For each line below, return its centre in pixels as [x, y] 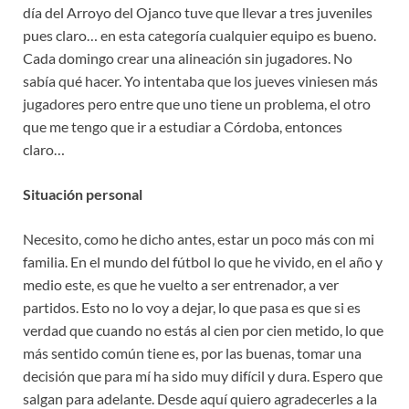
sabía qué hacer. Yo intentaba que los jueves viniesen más [200, 81]
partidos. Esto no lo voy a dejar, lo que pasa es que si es [192, 308]
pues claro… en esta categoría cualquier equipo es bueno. [199, 36]
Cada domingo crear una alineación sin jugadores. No [188, 58]
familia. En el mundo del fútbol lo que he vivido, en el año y [203, 262]
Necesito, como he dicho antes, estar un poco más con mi [199, 239]
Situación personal [83, 194]
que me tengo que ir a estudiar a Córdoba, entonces [183, 127]
